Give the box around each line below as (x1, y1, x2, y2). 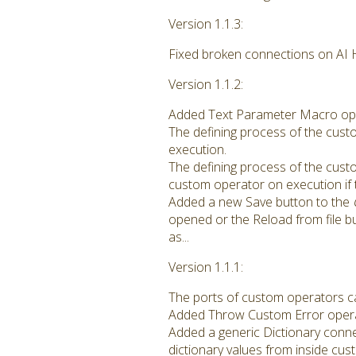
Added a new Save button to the (168, 193, 353, 211)
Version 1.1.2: (168, 75, 243, 93)
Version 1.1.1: (168, 258, 243, 276)
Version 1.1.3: (168, 15, 243, 33)
